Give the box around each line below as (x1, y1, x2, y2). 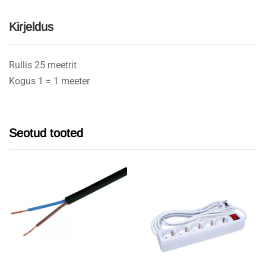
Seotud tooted (9, 126, 83, 140)
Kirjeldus (9, 20, 53, 33)
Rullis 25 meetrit (9, 59, 77, 71)
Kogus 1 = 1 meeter (9, 75, 90, 87)
